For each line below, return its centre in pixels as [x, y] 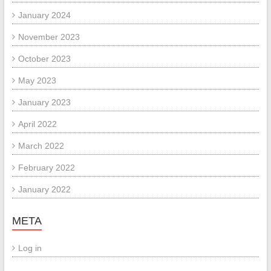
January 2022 [44, 189]
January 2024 [44, 15]
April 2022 [37, 124]
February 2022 [46, 168]
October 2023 [44, 59]
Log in [30, 248]
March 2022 [41, 146]
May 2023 [37, 80]
